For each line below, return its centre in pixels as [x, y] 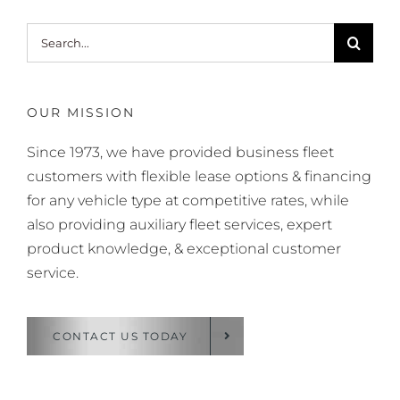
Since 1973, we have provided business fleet [180, 152]
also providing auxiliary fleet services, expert [179, 224]
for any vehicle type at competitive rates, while [188, 200]
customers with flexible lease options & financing [199, 176]
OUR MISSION [81, 113]
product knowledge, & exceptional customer [184, 248]
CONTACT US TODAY [120, 336]
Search [50, 35]
